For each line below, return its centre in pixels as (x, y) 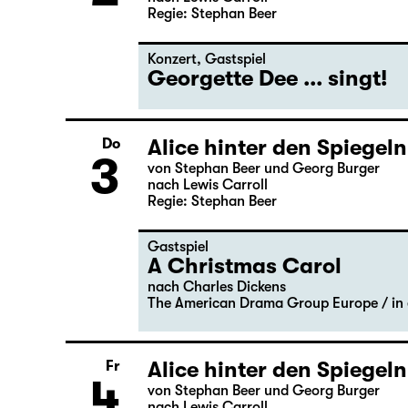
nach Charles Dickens (217, 362)
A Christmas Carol (245, 341)
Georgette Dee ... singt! (267, 153)
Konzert (172, 134)
